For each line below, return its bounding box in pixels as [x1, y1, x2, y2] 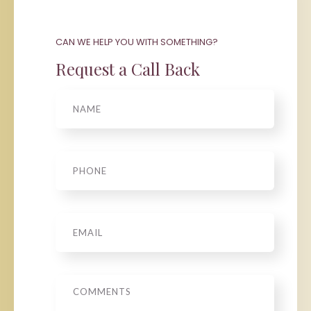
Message [56, 274, 103, 287]
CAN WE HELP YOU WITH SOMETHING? [56, 35, 218, 49]
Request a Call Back [56, 57, 200, 80]
